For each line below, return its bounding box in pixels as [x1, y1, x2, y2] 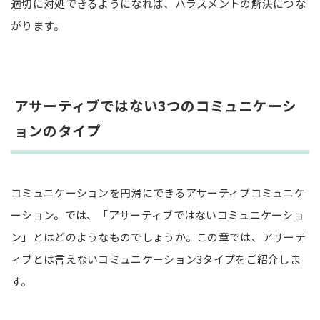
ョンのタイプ [14, 120, 101, 141]
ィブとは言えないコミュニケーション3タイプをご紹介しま [11, 251, 301, 266]
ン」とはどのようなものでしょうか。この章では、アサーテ [11, 229, 306, 244]
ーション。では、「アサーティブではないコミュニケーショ [11, 206, 305, 222]
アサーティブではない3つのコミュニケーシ [14, 95, 296, 116]
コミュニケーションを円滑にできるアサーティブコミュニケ [11, 184, 306, 200]
